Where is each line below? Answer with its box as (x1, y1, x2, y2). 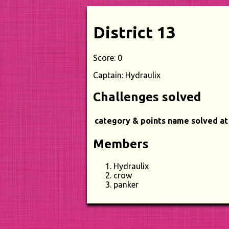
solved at (191, 116, 228, 125)
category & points (95, 116, 166, 125)
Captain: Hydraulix (93, 70, 161, 80)
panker (113, 179, 139, 189)
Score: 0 (93, 53, 122, 62)
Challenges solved (93, 89, 201, 104)
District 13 (93, 23, 175, 42)
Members (93, 136, 149, 151)
